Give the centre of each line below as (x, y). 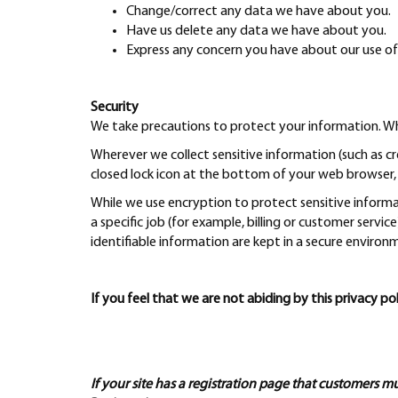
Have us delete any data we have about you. (256, 32)
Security (115, 108)
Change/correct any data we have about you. (259, 12)
